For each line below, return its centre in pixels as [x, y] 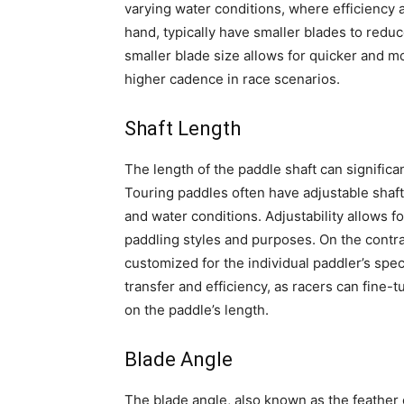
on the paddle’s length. [197, 310]
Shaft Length [183, 129]
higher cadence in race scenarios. [232, 79]
